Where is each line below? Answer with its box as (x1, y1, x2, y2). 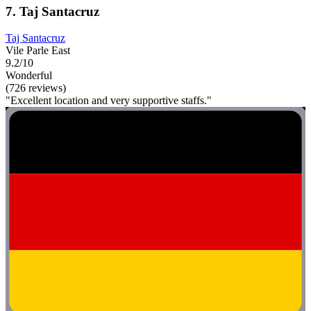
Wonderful (6, 69, 52, 82)
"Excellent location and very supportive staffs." (6, 94, 212, 107)
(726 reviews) (6, 82, 66, 94)
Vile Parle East (6, 44, 70, 57)
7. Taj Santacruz (6, 3, 99, 19)
